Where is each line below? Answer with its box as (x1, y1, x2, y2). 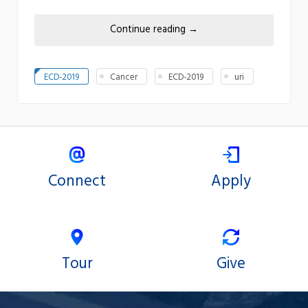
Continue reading (110, 22, 188, 38)
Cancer (109, 69, 137, 85)
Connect (48, 168, 106, 194)
